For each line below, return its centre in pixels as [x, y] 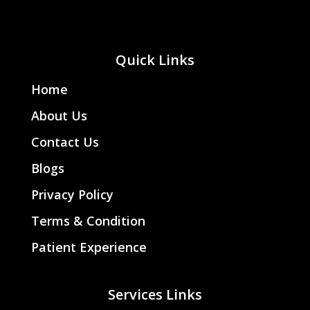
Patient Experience [89, 247]
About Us [59, 115]
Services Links [155, 294]
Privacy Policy [72, 194]
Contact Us [65, 142]
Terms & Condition [88, 220]
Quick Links [155, 60]
